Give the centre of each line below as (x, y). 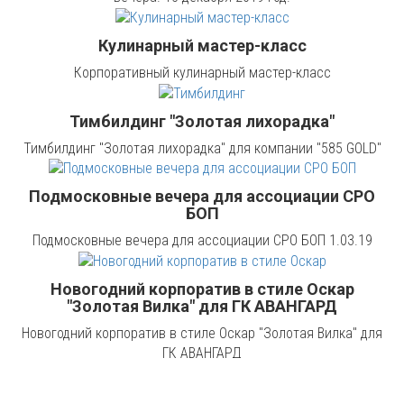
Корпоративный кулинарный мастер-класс (202, 72)
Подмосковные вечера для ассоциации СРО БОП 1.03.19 (202, 241)
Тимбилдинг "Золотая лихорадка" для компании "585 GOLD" (202, 148)
